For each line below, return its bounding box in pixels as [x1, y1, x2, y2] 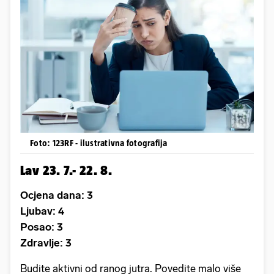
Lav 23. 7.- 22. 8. [20, 162, 113, 177]
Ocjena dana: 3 [20, 188, 93, 201]
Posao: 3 [20, 220, 63, 233]
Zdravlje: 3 [20, 236, 72, 249]
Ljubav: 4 [20, 204, 64, 217]
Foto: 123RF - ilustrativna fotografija [30, 137, 168, 148]
